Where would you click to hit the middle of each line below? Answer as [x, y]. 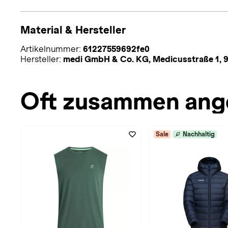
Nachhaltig [199, 134]
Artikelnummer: [52, 49]
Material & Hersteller [73, 30]
